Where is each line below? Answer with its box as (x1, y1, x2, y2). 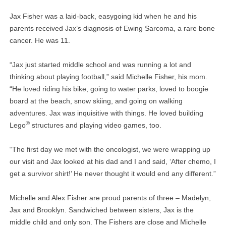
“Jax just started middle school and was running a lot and (9, 61, 191, 69)
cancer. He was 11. (9, 36, 70, 45)
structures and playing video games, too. (29, 121, 161, 130)
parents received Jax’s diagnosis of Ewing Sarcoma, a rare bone (9, 24, 215, 33)
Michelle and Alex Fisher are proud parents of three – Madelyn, (9, 194, 211, 202)
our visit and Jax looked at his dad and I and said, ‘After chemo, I (9, 157, 216, 166)
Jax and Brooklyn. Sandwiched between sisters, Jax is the (9, 206, 194, 214)
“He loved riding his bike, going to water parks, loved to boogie (9, 85, 208, 93)
